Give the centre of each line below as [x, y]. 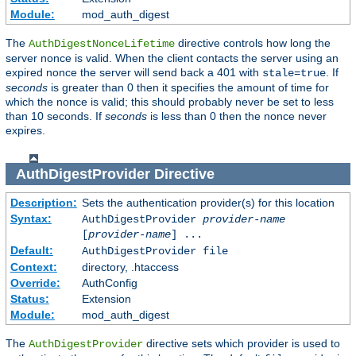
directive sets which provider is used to [242, 344]
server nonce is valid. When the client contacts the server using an [172, 58]
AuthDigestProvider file [155, 252]
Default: [31, 251]
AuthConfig [109, 283]
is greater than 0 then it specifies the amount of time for [188, 87]
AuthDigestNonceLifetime [102, 43]
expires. [25, 130]
